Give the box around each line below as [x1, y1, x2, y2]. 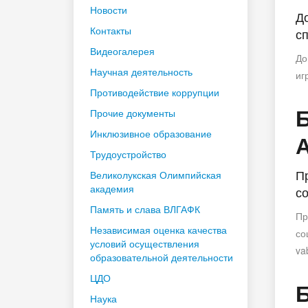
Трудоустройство [90, 146, 166, 161]
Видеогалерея [90, 43, 155, 58]
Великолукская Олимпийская [90, 167, 221, 181]
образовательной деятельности [90, 250, 233, 264]
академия [90, 181, 134, 195]
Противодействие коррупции [90, 85, 219, 99]
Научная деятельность [90, 64, 192, 78]
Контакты [90, 23, 131, 37]
